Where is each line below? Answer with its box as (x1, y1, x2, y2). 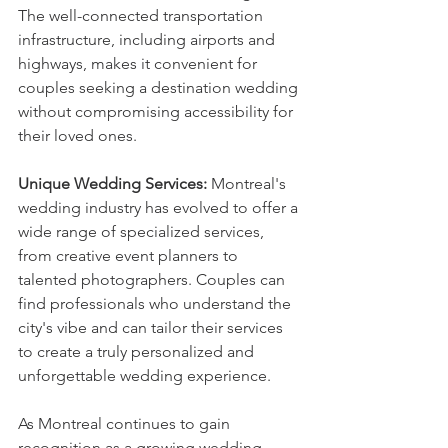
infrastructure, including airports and (18, 30, 279, 50)
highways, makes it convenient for (18, 54, 261, 74)
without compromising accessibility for (18, 102, 297, 122)
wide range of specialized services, (18, 222, 268, 242)
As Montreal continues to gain (18, 414, 234, 434)
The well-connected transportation (18, 6, 267, 26)
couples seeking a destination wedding (18, 78, 302, 98)
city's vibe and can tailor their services (18, 318, 287, 338)
